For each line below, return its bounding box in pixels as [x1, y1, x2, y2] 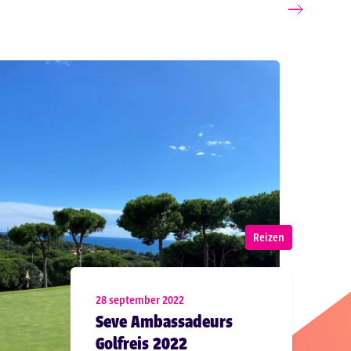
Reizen [252, 230, 284, 244]
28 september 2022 [96, 292, 185, 307]
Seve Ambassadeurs [96, 310, 233, 333]
